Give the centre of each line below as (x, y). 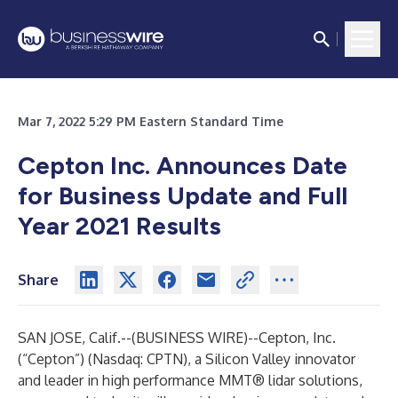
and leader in (60, 380)
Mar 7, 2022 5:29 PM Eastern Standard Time (151, 121)
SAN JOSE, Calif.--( (77, 338)
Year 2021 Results (119, 226)
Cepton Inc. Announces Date (183, 165)
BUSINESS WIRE (190, 338)
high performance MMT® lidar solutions (231, 380)
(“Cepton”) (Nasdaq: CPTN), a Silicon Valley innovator (187, 359)
